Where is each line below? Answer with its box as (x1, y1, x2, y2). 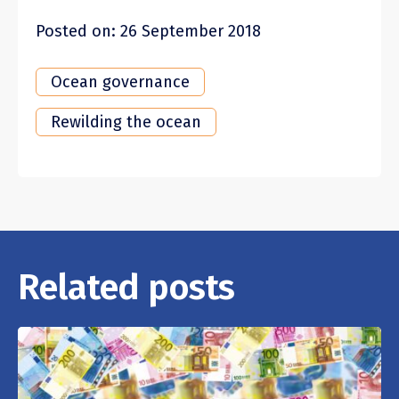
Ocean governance (51, 71, 190, 92)
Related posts (18, 265, 235, 309)
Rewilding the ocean (51, 111, 201, 132)
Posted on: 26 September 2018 (36, 20, 261, 41)
